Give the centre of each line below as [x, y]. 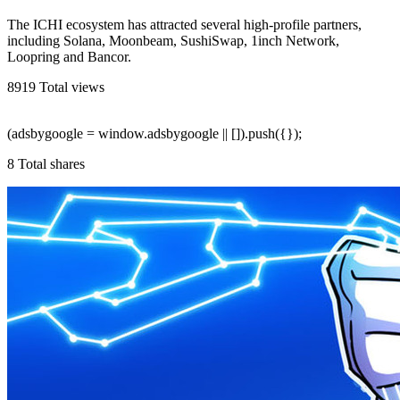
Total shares [51, 163]
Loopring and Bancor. [69, 56]
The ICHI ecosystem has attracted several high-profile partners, [184, 24]
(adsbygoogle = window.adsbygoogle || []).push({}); [154, 133]
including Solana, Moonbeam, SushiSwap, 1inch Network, [173, 40]
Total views [72, 87]
